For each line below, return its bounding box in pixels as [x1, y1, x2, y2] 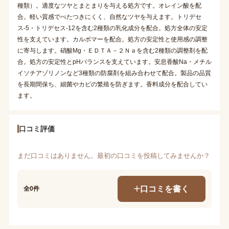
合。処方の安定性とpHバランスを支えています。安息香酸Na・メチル [17, 58, 212, 65]
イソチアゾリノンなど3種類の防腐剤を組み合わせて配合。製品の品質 [17, 69, 211, 77]
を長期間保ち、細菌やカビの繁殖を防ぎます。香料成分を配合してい [17, 80, 208, 88]
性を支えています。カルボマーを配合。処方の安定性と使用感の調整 [17, 35, 208, 43]
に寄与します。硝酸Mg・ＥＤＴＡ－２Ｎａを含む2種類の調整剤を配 [17, 47, 208, 54]
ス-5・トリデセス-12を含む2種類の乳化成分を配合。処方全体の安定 [17, 24, 208, 32]
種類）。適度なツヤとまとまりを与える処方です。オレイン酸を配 [17, 2, 201, 9]
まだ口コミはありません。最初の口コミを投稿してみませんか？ [17, 151, 210, 159]
